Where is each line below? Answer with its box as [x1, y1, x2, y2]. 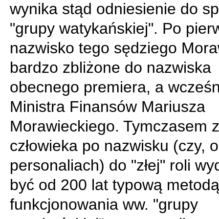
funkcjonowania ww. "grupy [10, 196, 198, 213]
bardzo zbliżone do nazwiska [10, 59, 211, 76]
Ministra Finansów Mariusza [10, 98, 205, 115]
